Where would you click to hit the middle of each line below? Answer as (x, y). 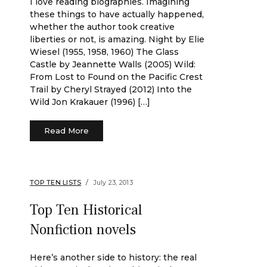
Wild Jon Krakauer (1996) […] (90, 102)
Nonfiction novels (83, 230)
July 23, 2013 (113, 182)
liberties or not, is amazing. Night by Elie (117, 39)
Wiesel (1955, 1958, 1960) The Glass (104, 52)
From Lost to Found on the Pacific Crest (116, 77)
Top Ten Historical (86, 210)
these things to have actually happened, (117, 14)
